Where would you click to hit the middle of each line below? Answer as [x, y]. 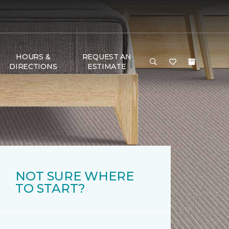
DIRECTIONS [33, 66]
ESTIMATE [107, 66]
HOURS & [33, 57]
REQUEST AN [107, 57]
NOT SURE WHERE [75, 176]
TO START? [50, 188]
